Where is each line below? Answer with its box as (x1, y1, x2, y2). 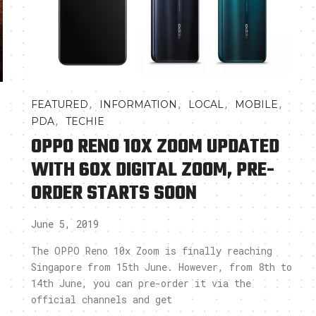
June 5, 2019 (31, 217, 99, 231)
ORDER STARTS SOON (31, 178, 197, 209)
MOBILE (235, 98, 278, 111)
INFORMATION (99, 98, 177, 111)
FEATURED (31, 98, 88, 111)
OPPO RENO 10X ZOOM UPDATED (31, 132, 279, 162)
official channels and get (31, 293, 172, 306)
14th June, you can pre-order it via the (31, 276, 251, 290)
